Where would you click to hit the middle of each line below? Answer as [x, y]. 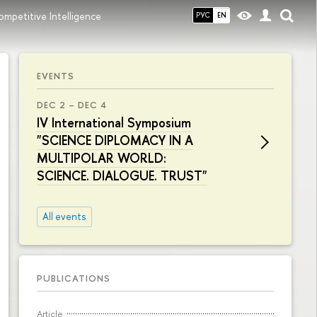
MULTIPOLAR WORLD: [102, 158]
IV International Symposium [114, 123]
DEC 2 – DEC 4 [72, 105]
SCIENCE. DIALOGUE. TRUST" [122, 176]
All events [64, 216]
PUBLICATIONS [74, 278]
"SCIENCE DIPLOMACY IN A [115, 140]
